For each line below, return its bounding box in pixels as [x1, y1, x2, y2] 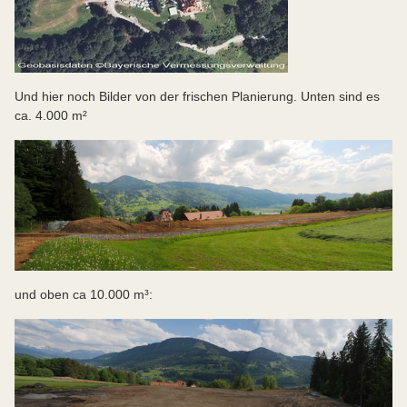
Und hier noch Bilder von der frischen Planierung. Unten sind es [15, 89, 380, 104]
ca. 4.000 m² [15, 108, 87, 124]
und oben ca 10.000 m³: [15, 287, 153, 303]
